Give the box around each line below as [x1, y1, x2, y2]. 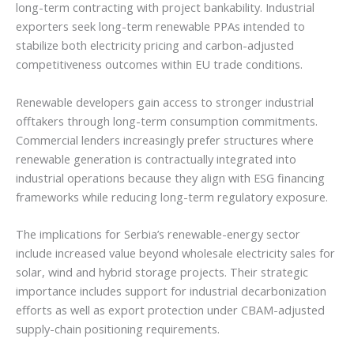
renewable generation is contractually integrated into [16, 150, 296, 167]
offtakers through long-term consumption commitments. [16, 112, 318, 129]
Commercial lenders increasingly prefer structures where [16, 131, 314, 148]
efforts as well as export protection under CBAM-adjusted [16, 302, 325, 318]
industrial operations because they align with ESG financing [16, 169, 325, 186]
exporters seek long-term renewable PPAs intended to [16, 18, 305, 35]
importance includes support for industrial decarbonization [16, 283, 326, 299]
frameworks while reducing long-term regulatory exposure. [16, 188, 328, 205]
